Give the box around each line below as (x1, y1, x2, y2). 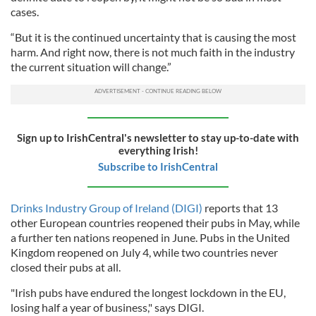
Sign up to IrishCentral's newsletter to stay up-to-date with (17, 130, 299, 144)
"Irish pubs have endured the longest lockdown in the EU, (11, 285, 286, 299)
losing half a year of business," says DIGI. (11, 300, 204, 314)
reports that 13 (202, 200, 278, 214)
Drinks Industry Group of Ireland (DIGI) (11, 200, 202, 214)
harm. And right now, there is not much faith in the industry (11, 44, 295, 59)
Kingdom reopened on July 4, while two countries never (11, 245, 278, 259)
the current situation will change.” (11, 59, 171, 73)
